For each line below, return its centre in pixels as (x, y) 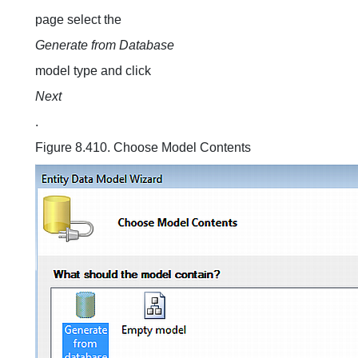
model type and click (93, 71)
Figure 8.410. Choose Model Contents (143, 147)
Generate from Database (105, 45)
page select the (78, 20)
